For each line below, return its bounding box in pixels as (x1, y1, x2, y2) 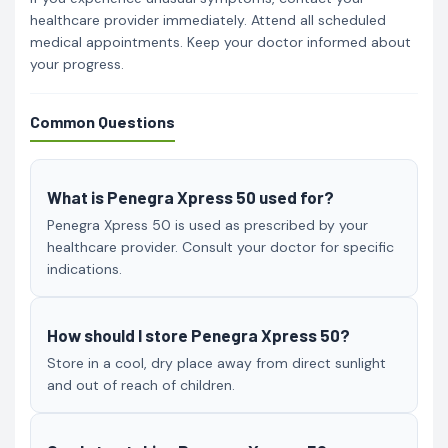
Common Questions (30, 111, 175, 131)
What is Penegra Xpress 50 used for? (47, 186, 334, 207)
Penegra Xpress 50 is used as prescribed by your (47, 215, 368, 234)
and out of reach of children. (47, 375, 235, 394)
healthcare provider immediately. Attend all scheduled (30, 10, 386, 29)
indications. (47, 259, 122, 278)
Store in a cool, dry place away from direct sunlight (47, 353, 386, 372)
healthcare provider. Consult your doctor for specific (47, 237, 394, 256)
